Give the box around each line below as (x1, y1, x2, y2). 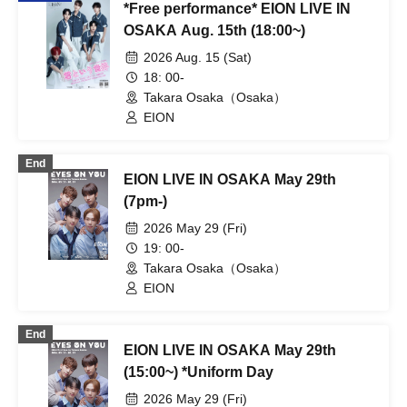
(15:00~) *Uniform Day (124, 364, 273, 380)
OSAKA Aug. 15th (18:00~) (124, 23, 305, 38)
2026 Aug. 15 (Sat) (144, 50, 252, 65)
